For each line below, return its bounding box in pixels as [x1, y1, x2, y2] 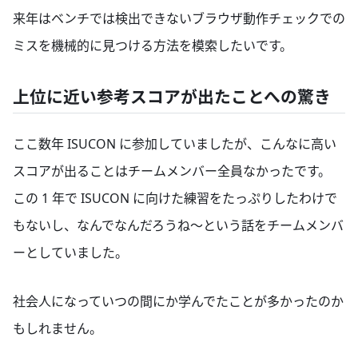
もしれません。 [13, 320, 102, 338]
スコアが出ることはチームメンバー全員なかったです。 [13, 161, 331, 180]
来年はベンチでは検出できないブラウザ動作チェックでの [13, 9, 345, 27]
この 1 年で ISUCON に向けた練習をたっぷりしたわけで [13, 189, 337, 207]
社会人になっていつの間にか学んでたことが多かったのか [13, 292, 344, 311]
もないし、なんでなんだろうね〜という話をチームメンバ [13, 216, 344, 234]
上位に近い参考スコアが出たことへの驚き [13, 86, 331, 109]
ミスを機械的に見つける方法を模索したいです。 [13, 36, 292, 54]
